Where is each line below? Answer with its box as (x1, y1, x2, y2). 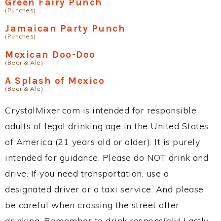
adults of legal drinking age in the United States (5, 120, 209, 132)
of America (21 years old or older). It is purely (5, 136, 200, 147)
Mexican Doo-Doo (5, 48, 96, 60)
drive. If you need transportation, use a (5, 167, 169, 179)
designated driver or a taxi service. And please (5, 183, 204, 195)
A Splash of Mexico (5, 74, 105, 86)
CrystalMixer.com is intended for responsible (5, 104, 196, 116)
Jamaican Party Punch (5, 22, 125, 34)
